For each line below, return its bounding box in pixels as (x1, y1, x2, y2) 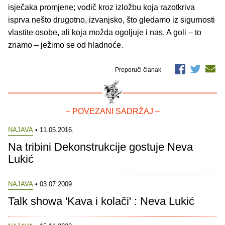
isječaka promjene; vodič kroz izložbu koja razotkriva (8, 3, 195, 12)
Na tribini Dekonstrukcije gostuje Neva (8, 140, 193, 153)
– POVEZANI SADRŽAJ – (65, 106, 160, 116)
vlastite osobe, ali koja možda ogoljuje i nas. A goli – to (8, 28, 201, 37)
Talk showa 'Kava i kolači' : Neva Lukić (8, 194, 194, 207)
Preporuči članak (115, 66, 163, 73)
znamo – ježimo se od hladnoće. (8, 40, 123, 49)
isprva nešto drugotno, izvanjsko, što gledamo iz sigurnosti (8, 15, 215, 24)
